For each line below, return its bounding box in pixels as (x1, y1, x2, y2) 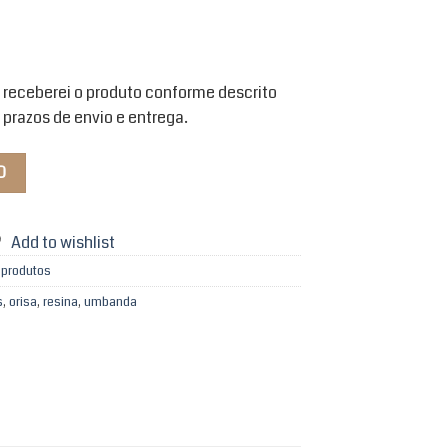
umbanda (84, 292, 137, 311)
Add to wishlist (10, 230, 115, 254)
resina (43, 292, 78, 311)
